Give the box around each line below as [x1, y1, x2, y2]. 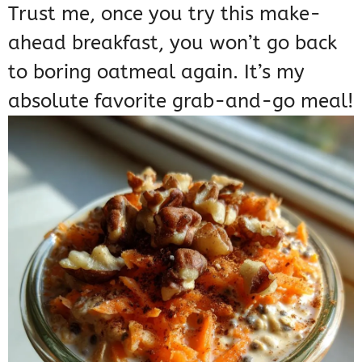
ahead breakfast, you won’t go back [8, 32, 337, 55]
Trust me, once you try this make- [8, 2, 321, 26]
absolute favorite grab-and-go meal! [8, 90, 354, 113]
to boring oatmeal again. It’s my [8, 61, 305, 84]
